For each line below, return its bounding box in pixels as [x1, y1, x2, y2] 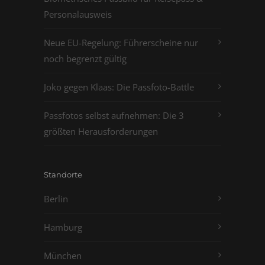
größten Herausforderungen [44, 125, 158, 137]
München [44, 250, 82, 261]
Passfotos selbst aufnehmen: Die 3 [44, 109, 184, 121]
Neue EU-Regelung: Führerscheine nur [44, 37, 198, 49]
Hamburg [44, 221, 82, 233]
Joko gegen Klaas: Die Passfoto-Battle [44, 81, 194, 93]
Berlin [44, 193, 68, 205]
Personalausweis [44, 8, 112, 20]
